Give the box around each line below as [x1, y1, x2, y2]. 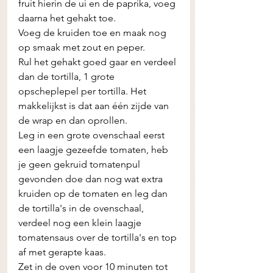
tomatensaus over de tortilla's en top [18, 232, 179, 243]
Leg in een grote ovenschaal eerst [18, 129, 167, 141]
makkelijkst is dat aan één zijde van [18, 100, 171, 112]
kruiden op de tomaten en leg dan [18, 188, 170, 199]
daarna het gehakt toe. [18, 12, 118, 24]
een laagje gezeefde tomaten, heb [18, 144, 171, 155]
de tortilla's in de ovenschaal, [18, 202, 146, 214]
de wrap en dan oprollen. [18, 115, 130, 126]
